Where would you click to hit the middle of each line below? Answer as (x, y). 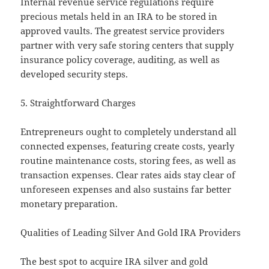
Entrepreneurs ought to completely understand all (129, 132)
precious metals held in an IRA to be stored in (119, 17)
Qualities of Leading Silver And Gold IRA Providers (131, 233)
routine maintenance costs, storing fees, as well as (128, 161)
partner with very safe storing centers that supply (127, 45)
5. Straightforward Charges (78, 103)
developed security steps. (74, 74)
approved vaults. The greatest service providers (123, 31)
